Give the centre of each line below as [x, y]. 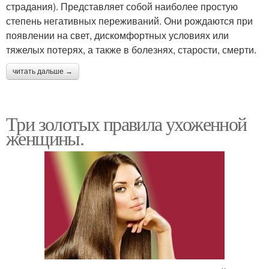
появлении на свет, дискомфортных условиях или [117, 35]
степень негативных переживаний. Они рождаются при [129, 21]
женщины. [45, 138]
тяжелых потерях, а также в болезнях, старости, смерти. [131, 50]
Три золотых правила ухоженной [126, 124]
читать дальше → [43, 72]
